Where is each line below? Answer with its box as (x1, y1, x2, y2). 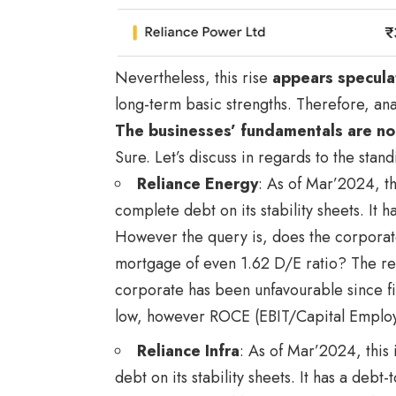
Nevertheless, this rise (115, 65, 272, 89)
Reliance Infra (137, 339, 240, 362)
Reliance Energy (137, 171, 258, 195)
